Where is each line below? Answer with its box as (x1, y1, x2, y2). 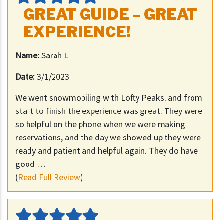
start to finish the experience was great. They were (15, 105, 202, 117)
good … (15, 158, 46, 170)
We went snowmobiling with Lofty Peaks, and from (15, 92, 202, 104)
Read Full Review (18, 171, 80, 183)
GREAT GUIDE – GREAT (23, 5, 197, 24)
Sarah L (41, 50, 68, 61)
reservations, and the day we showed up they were (15, 132, 201, 143)
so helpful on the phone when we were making (15, 118, 185, 130)
